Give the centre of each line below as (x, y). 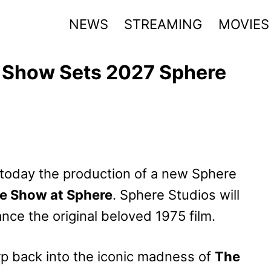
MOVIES (243, 24)
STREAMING (163, 24)
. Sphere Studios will (176, 194)
